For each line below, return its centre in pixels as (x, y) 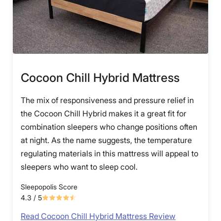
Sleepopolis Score (49, 187)
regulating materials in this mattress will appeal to (110, 154)
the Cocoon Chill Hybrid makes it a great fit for (104, 114)
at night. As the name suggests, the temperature (106, 140)
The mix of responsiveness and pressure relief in (107, 100)
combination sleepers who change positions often (109, 127)
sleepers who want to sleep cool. (79, 167)
